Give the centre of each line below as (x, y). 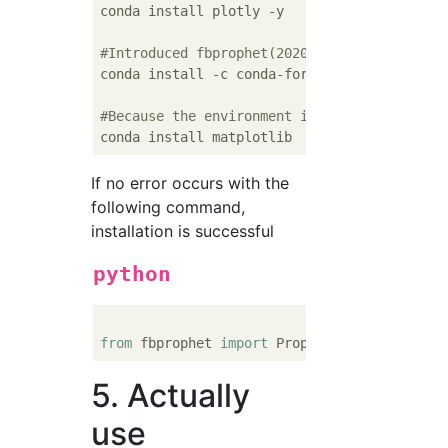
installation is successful (183, 231)
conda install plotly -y (192, 11)
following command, (168, 207)
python (132, 274)
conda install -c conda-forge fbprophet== (260, 74)
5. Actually (171, 395)
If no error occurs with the (190, 183)
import (244, 343)
